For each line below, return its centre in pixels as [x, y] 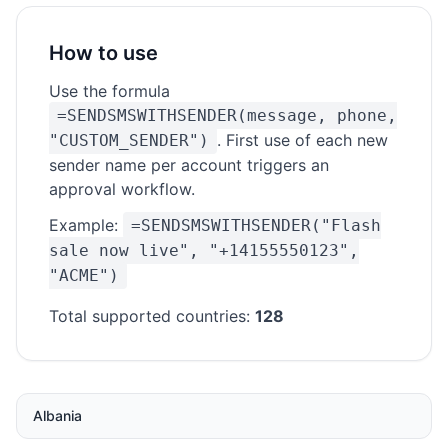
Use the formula [109, 91]
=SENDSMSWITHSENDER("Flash [256, 225]
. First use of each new [302, 140]
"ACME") [84, 275]
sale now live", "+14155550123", [204, 250]
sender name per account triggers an [189, 165]
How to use [103, 53]
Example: [86, 225]
